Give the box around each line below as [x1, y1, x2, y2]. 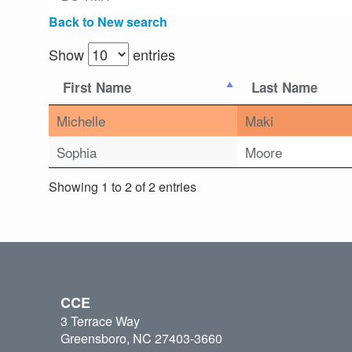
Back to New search [49, 13, 167, 31]
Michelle [57, 111, 105, 131]
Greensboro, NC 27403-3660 [60, 329, 222, 348]
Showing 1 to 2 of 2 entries [49, 177, 196, 196]
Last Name [251, 78, 317, 97]
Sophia [57, 142, 97, 163]
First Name [63, 78, 131, 97]
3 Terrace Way [60, 312, 140, 331]
